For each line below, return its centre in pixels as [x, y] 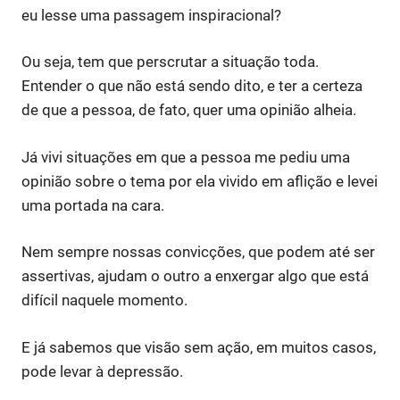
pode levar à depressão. [102, 371]
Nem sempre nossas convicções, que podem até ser [198, 252]
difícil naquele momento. [104, 300]
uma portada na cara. [93, 205]
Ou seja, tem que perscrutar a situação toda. [170, 62]
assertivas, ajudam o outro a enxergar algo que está [195, 276]
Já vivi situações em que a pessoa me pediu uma [186, 157]
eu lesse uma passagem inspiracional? [151, 15]
